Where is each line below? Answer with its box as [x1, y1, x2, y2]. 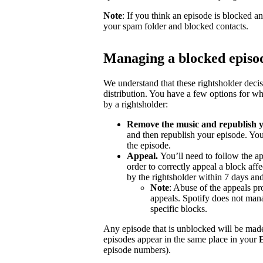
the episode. [127, 140, 171, 150]
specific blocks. [150, 203, 207, 214]
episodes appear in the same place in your [103, 234, 259, 244]
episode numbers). [103, 244, 171, 255]
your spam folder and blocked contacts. [103, 21, 248, 31]
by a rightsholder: [103, 99, 168, 109]
